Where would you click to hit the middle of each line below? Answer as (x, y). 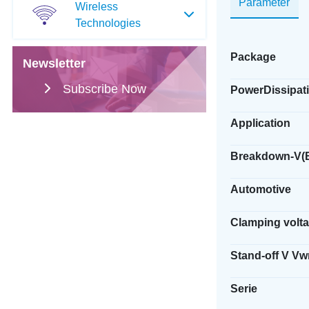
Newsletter (54, 63)
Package (253, 57)
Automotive (260, 189)
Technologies (108, 23)
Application (260, 123)
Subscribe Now (104, 89)
